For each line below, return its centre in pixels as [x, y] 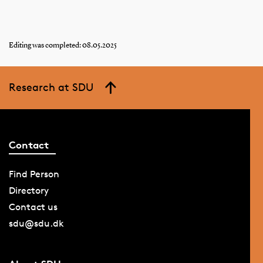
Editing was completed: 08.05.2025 [63, 45]
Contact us [33, 207]
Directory [28, 190]
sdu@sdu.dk [36, 223]
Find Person [34, 174]
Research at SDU [51, 87]
